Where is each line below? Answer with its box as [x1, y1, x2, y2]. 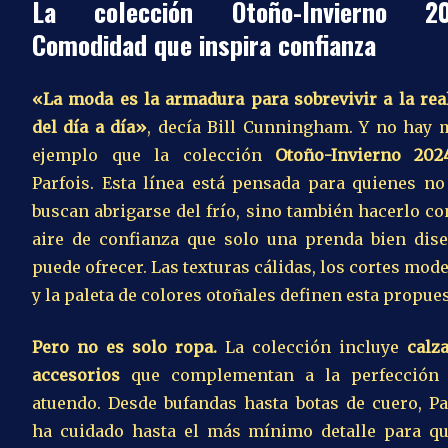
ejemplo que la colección [32, 145, 275, 166]
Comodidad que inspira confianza [32, 25, 376, 65]
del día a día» [32, 117, 147, 138]
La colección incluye [217, 337, 407, 358]
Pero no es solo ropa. [32, 337, 217, 358]
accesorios [32, 365, 120, 386]
